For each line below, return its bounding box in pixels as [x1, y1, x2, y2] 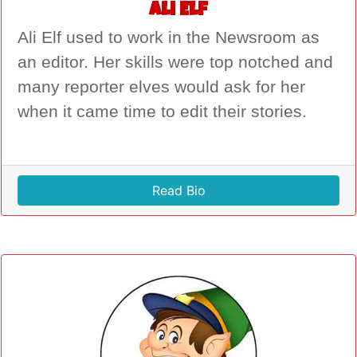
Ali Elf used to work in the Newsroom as [18, 27, 320, 47]
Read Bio [151, 182, 206, 198]
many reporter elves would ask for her [18, 76, 305, 96]
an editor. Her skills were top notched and [18, 52, 333, 72]
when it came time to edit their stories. [18, 101, 307, 121]
